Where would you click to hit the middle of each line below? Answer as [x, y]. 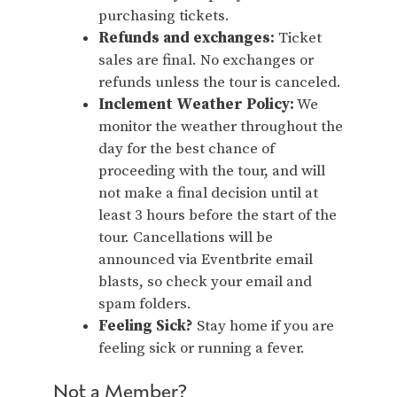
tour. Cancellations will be [186, 237]
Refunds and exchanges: [187, 38]
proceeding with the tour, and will [212, 171]
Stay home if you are [264, 326]
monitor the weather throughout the [221, 126]
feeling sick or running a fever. [202, 348]
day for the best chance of [187, 148]
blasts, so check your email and [205, 281]
